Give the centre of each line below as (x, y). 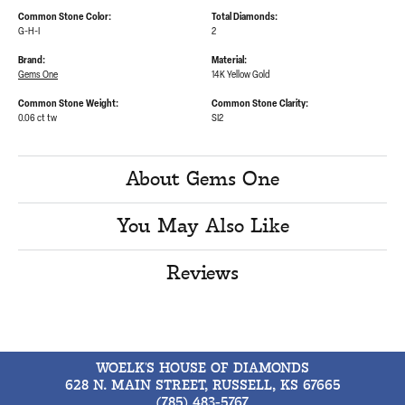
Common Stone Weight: (68, 105)
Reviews (202, 274)
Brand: (32, 61)
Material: (229, 61)
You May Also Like (202, 227)
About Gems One (202, 180)
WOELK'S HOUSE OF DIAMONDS (202, 369)
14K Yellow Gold (240, 76)
